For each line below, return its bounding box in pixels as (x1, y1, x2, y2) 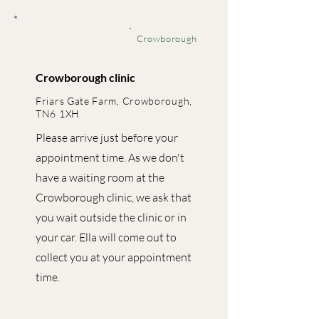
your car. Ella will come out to (36, 230, 177, 244)
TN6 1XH (36, 108, 80, 120)
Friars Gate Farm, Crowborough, (36, 95, 192, 107)
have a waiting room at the (36, 170, 164, 184)
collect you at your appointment (36, 250, 192, 264)
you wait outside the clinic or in (36, 210, 187, 224)
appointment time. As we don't (36, 150, 184, 164)
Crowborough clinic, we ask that (36, 190, 192, 204)
